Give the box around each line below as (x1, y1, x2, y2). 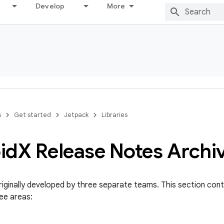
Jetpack (64, 110, 88, 119)
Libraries (101, 110, 127, 119)
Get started (14, 110, 51, 119)
